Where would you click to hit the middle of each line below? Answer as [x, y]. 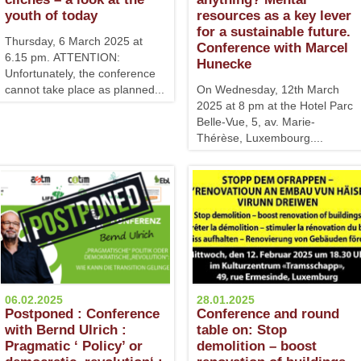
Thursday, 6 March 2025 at [74, 41]
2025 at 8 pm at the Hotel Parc [275, 106]
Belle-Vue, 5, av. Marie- [256, 122]
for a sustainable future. [274, 32]
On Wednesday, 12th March [268, 89]
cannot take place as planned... [85, 89]
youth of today [51, 16]
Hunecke [224, 64]
